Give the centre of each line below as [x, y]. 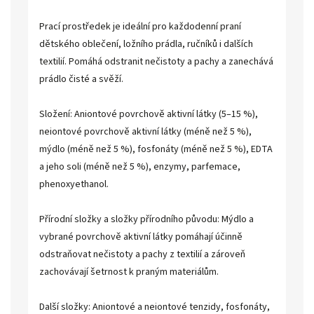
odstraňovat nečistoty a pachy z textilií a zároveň [142, 254]
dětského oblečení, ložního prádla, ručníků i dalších [146, 44]
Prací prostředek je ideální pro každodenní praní [140, 27]
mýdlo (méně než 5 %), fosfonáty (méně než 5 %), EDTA [156, 149]
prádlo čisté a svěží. [81, 79]
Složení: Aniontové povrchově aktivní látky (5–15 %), [149, 114]
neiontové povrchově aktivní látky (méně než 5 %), [145, 132]
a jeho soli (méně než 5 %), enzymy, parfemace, [140, 167]
